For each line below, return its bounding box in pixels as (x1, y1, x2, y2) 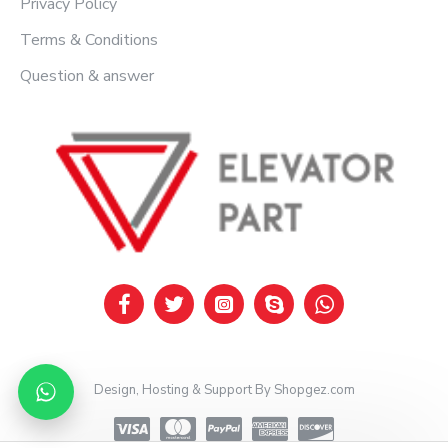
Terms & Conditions (20, 29, 158, 52)
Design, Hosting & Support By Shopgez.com (93, 381, 355, 399)
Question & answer (20, 65, 154, 88)
